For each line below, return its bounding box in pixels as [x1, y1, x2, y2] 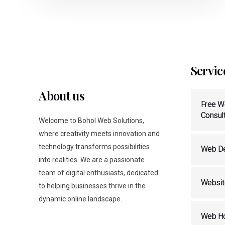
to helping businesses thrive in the [39, 181, 146, 190]
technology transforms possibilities [39, 142, 150, 151]
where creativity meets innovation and [39, 129, 160, 138]
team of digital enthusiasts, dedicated [39, 168, 159, 177]
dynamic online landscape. [39, 194, 123, 203]
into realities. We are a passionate [39, 155, 145, 164]
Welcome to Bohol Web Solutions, [39, 116, 145, 125]
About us [39, 87, 85, 103]
